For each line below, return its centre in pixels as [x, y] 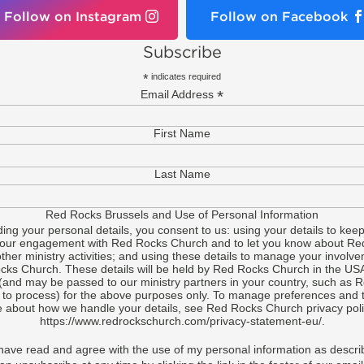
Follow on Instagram [73, 16]
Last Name [182, 173]
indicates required [185, 76]
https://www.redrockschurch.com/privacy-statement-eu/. [182, 321]
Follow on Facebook [279, 16]
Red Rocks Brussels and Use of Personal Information [182, 214]
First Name [182, 133]
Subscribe [182, 51]
